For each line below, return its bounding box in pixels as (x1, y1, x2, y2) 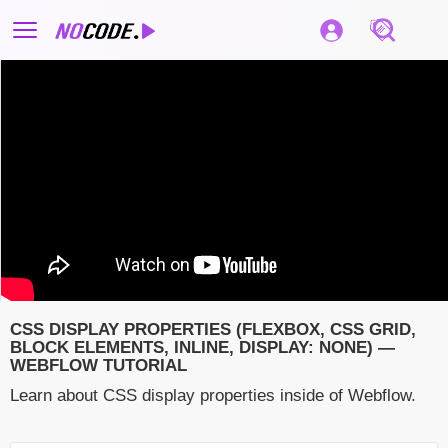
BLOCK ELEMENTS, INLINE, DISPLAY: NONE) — (10, 338, 395, 358)
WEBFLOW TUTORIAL (10, 356, 187, 376)
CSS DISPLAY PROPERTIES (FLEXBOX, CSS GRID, (10, 320, 416, 340)
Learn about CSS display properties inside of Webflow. (10, 386, 416, 406)
